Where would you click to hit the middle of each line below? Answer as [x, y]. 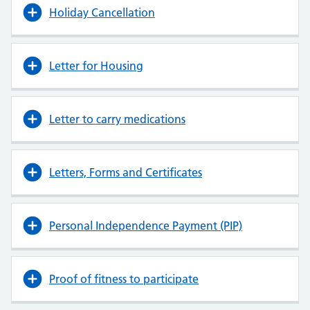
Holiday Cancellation [102, 12]
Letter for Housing [96, 65]
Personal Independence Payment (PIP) [146, 225]
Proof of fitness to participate [124, 279]
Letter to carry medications [117, 119]
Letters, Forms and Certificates [126, 172]
